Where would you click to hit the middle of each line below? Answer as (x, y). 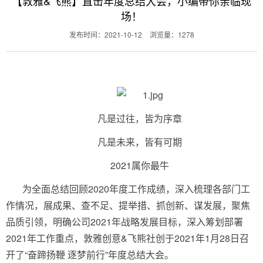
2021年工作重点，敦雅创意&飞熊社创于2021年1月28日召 (127, 238)
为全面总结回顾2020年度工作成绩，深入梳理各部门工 (136, 189)
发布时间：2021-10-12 (105, 35)
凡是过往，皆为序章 (140, 119)
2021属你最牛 (140, 166)
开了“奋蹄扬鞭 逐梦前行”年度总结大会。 (90, 255)
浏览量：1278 (172, 35)
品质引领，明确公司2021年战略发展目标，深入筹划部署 (124, 222)
